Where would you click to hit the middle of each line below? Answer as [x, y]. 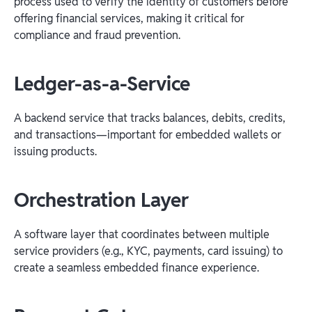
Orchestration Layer [101, 200]
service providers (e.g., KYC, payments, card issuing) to [148, 251]
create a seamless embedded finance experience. [136, 267]
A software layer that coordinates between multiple [142, 234]
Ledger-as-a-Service [102, 83]
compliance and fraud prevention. [97, 35]
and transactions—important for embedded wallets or [148, 134]
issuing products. [55, 151]
